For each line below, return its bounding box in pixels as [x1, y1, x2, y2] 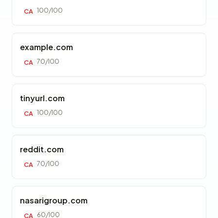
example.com [20, 42, 73, 52]
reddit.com [20, 144, 64, 154]
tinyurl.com [20, 93, 65, 103]
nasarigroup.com [20, 195, 88, 205]
